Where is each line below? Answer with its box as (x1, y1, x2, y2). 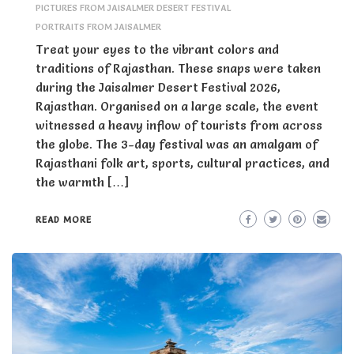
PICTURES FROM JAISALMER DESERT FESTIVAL (36, 2, 231, 13)
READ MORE (36, 214, 92, 226)
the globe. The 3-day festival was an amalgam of (36, 136, 318, 152)
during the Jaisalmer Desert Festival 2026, (36, 79, 281, 95)
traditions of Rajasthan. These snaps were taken (36, 60, 321, 76)
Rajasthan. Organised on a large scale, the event (36, 98, 318, 114)
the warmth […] (36, 174, 129, 190)
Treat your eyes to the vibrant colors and (36, 41, 279, 57)
